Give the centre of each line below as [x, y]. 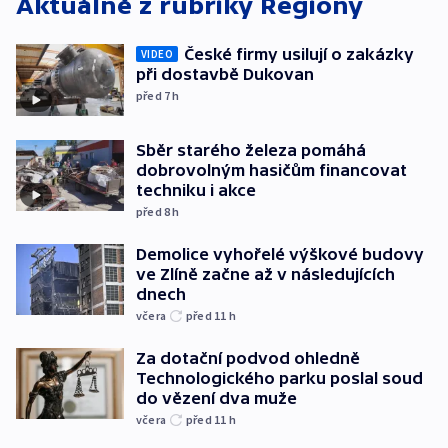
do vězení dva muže [216, 397]
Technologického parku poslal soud [279, 377]
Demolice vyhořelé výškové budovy [280, 253]
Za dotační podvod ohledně [248, 357]
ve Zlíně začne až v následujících [265, 273]
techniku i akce [196, 189]
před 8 [154, 211]
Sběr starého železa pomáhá [251, 149]
